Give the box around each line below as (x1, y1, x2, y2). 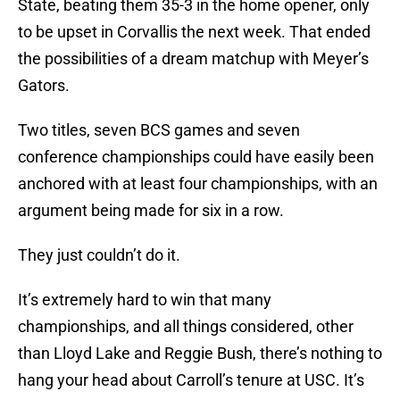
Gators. (18, 76, 70, 96)
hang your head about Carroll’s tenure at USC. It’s (18, 371, 364, 390)
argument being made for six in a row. (18, 201, 284, 221)
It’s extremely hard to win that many (18, 290, 271, 310)
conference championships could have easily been (18, 147, 374, 167)
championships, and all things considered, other (18, 317, 354, 337)
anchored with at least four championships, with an (18, 174, 378, 194)
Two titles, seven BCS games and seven (18, 121, 300, 140)
